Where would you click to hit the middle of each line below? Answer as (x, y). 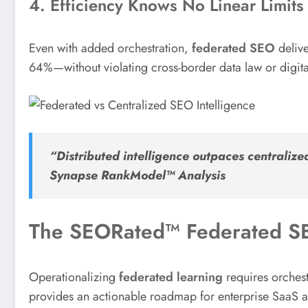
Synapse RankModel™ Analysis (137, 175)
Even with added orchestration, (110, 48)
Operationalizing (74, 277)
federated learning (171, 277)
